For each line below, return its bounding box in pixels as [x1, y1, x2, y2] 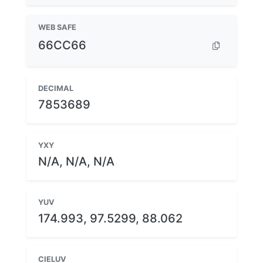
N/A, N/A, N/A [38, 154, 114, 168]
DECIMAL [38, 83, 73, 93]
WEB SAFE [38, 22, 76, 32]
